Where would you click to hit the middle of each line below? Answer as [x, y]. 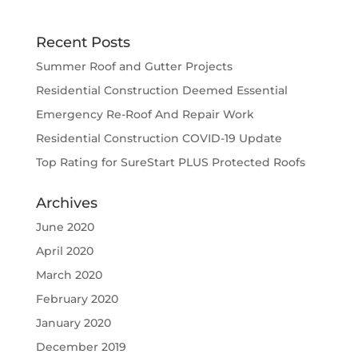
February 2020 [77, 298]
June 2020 [65, 227]
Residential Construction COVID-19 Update [159, 138]
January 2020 [73, 322]
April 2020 [64, 251]
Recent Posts [83, 42]
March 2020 [69, 274]
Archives [66, 203]
